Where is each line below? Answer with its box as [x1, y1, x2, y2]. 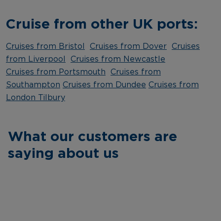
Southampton [6, 80, 60, 89]
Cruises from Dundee [63, 80, 146, 89]
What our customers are [8, 128, 177, 144]
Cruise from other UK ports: [6, 15, 198, 31]
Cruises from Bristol [6, 42, 85, 50]
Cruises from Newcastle [71, 55, 165, 63]
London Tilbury [6, 93, 65, 102]
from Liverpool [6, 55, 66, 63]
